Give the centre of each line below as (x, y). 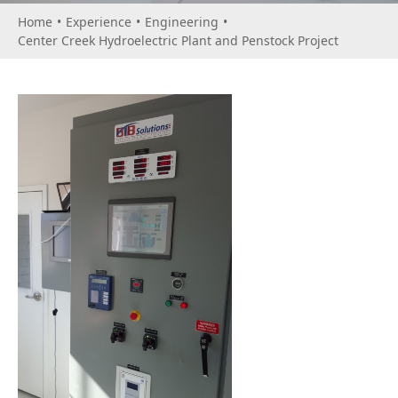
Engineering (182, 22)
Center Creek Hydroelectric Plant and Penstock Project (178, 40)
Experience (99, 22)
